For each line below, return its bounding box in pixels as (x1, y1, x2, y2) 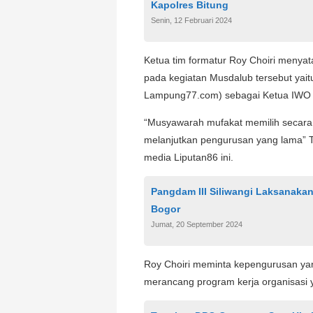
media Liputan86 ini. (144, 152, 233, 163)
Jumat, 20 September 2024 (151, 220, 242, 229)
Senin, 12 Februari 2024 (151, 16, 232, 25)
